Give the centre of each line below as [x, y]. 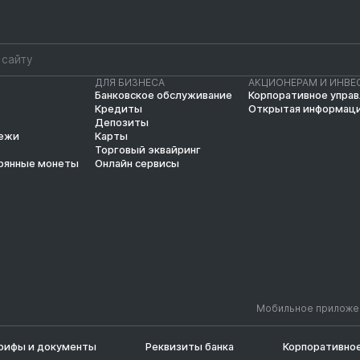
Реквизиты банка [189, 346]
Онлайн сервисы [137, 164]
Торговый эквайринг [147, 150]
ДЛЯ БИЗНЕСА [129, 82]
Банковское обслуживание [163, 95]
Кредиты [118, 109]
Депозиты [121, 123]
